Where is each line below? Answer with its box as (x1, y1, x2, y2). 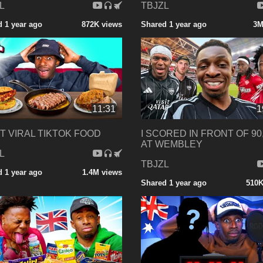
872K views (81, 19, 122, 29)
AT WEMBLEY (140, 139, 203, 150)
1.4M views (82, 168, 122, 177)
